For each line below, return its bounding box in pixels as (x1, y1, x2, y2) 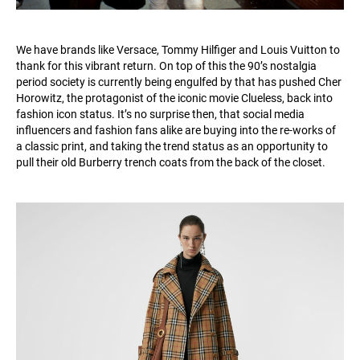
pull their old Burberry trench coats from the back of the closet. (16, 155, 325, 169)
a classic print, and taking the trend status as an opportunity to (16, 139, 328, 153)
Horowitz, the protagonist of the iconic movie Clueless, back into (16, 91, 333, 104)
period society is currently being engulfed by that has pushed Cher (16, 75, 342, 88)
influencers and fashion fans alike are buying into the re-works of (16, 123, 336, 137)
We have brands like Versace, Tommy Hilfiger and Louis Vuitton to (16, 43, 340, 56)
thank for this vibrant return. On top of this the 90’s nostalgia (16, 59, 317, 72)
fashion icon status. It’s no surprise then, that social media (16, 107, 305, 121)
